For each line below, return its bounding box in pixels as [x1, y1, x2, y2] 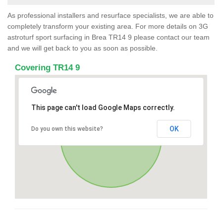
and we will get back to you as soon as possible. [7, 44, 158, 52]
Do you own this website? [31, 125, 103, 132]
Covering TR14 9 [15, 62, 80, 72]
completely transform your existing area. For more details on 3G [7, 22, 208, 30]
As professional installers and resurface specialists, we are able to [7, 11, 214, 19]
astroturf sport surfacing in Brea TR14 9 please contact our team [7, 33, 210, 41]
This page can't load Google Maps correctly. [31, 103, 175, 111]
